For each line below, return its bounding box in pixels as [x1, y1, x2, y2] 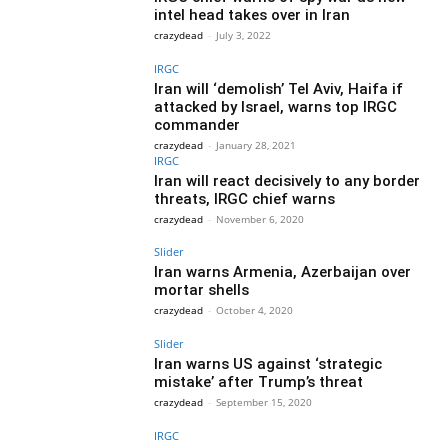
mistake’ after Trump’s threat [154, 373, 364, 392]
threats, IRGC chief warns [154, 189, 336, 208]
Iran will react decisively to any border [154, 171, 421, 190]
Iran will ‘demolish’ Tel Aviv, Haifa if [154, 79, 404, 98]
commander [154, 115, 241, 134]
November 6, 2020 [216, 211, 305, 226]
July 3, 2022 [216, 28, 272, 42]
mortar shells [154, 281, 250, 300]
